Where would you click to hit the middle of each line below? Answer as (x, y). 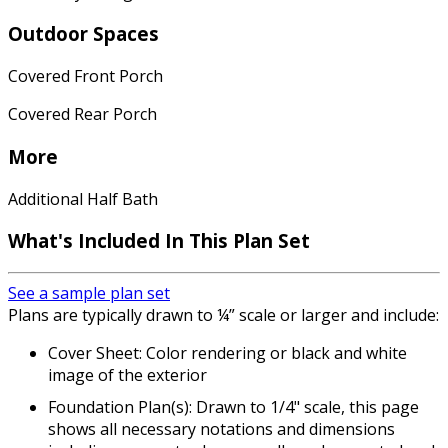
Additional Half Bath (83, 198)
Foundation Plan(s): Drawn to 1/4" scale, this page (233, 407)
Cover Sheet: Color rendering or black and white (227, 353)
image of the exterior (127, 375)
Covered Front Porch (85, 76)
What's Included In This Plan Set (159, 241)
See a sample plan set (89, 293)
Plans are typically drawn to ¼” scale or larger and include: (223, 315)
